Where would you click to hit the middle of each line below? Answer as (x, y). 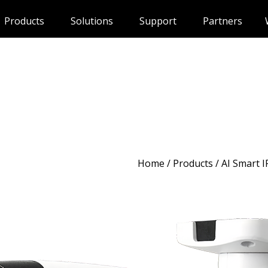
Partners (222, 21)
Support (158, 21)
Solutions (92, 21)
